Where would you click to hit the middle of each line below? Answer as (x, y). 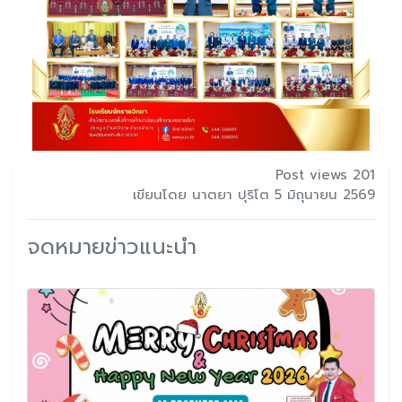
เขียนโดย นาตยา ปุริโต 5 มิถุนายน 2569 (254, 194)
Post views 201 (325, 175)
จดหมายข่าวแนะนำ (112, 246)
